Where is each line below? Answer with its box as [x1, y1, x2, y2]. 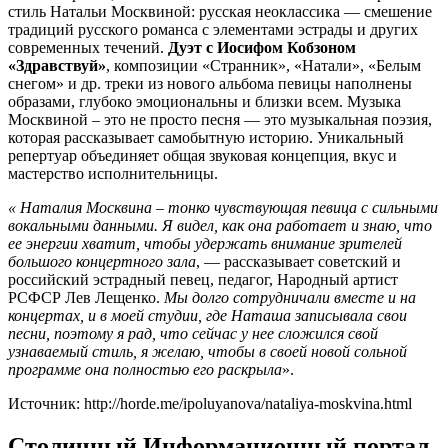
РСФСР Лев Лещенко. [8, 288, 164, 306]
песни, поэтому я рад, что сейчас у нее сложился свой [8, 324, 378, 342]
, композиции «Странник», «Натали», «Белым [106, 56, 421, 74]
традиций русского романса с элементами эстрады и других [8, 20, 418, 38]
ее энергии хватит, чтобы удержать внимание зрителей [8, 234, 402, 252]
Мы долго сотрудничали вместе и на [164, 288, 416, 306]
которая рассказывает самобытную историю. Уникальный [8, 128, 404, 146]
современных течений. [8, 38, 168, 56]
